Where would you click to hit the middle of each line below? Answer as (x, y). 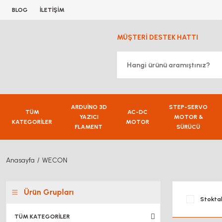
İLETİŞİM (52, 10)
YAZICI (89, 117)
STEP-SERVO (189, 107)
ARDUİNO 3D (89, 107)
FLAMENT (89, 127)
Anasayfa (20, 160)
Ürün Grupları (49, 192)
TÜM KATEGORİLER (42, 217)
